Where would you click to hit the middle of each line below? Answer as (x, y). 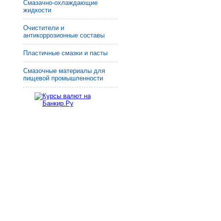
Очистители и (44, 28)
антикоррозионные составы (64, 35)
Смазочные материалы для (64, 71)
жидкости (37, 10)
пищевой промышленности (63, 78)
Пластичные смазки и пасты (65, 53)
